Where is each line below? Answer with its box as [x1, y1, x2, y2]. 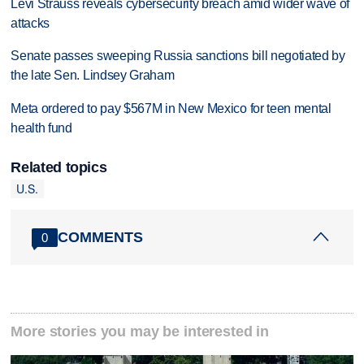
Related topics [11, 158, 107, 175]
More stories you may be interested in [11, 323, 270, 340]
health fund [11, 121, 72, 136]
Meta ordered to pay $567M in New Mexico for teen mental [11, 102, 331, 116]
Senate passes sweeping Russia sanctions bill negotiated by [11, 49, 345, 63]
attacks [11, 15, 50, 30]
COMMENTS [58, 228, 144, 245]
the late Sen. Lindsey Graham [11, 68, 175, 83]
